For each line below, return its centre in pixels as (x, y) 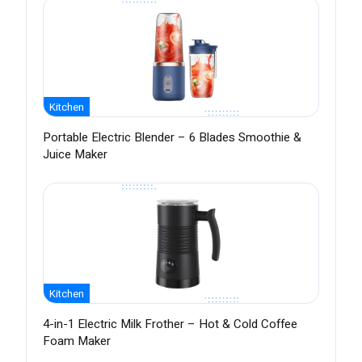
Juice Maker (75, 155)
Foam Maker (77, 341)
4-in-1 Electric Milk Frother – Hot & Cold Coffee (170, 324)
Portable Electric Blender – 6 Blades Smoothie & (172, 138)
